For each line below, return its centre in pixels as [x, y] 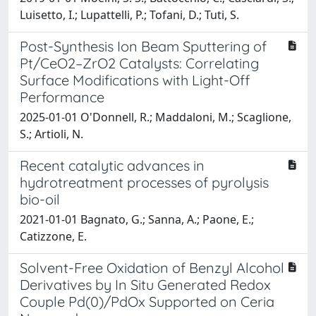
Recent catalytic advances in [112, 165]
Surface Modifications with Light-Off [135, 80]
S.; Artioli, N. [51, 134]
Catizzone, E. [53, 236]
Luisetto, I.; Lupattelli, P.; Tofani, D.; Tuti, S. [129, 14]
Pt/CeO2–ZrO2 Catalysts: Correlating [139, 63]
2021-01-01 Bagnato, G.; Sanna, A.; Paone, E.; [137, 219]
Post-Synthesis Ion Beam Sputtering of [143, 46]
